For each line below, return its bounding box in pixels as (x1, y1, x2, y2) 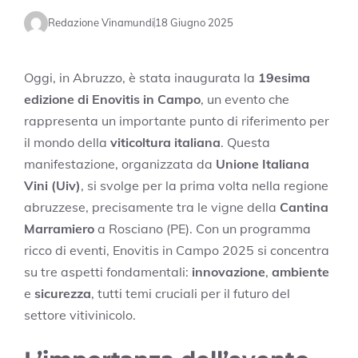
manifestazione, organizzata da (24, 155, 216, 172)
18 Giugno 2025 (155, 16, 233, 30)
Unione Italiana (216, 155, 309, 172)
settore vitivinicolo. (24, 306, 136, 323)
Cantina (280, 198, 328, 215)
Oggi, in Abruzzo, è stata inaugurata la (24, 69, 258, 86)
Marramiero (24, 220, 94, 237)
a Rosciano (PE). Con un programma (94, 220, 311, 237)
